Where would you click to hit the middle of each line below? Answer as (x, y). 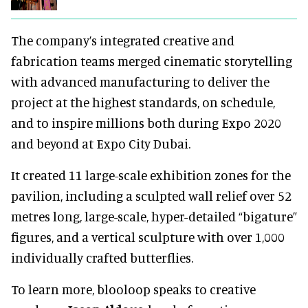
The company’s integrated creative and (123, 40)
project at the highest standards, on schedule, (143, 102)
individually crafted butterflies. (102, 257)
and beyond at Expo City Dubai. (101, 143)
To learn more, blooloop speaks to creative (133, 289)
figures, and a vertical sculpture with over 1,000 (148, 236)
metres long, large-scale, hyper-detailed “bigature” (154, 216)
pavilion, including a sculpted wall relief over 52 (151, 195)
